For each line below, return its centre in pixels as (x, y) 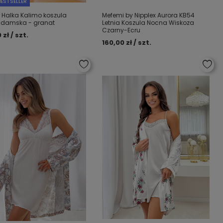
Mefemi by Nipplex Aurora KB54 (149, 15)
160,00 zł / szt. (127, 43)
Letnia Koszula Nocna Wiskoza (148, 23)
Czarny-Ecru (121, 30)
